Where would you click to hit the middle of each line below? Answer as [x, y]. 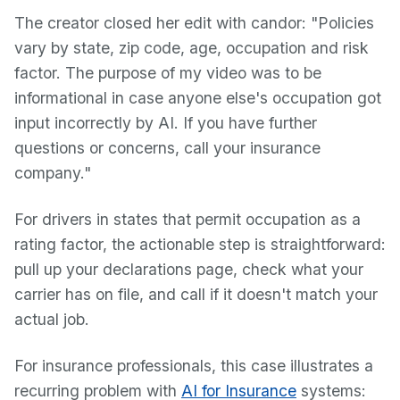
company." [53, 173]
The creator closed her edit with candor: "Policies [194, 23]
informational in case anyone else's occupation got [198, 98]
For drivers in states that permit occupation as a [187, 219]
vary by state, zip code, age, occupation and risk [192, 48]
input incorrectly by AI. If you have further [166, 123]
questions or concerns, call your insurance [167, 148]
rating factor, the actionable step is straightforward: [200, 244]
